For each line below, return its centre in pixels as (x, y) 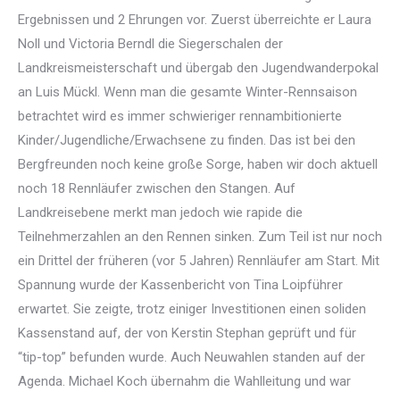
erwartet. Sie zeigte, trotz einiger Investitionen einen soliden (192, 309)
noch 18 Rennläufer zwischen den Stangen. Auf (157, 188)
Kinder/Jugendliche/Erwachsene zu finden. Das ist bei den (187, 140)
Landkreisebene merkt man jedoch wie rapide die (160, 212)
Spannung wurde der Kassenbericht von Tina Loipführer (180, 285)
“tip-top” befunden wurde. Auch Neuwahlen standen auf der (192, 357)
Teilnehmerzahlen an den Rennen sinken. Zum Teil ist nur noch (200, 237)
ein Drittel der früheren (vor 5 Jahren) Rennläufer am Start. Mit (199, 261)
